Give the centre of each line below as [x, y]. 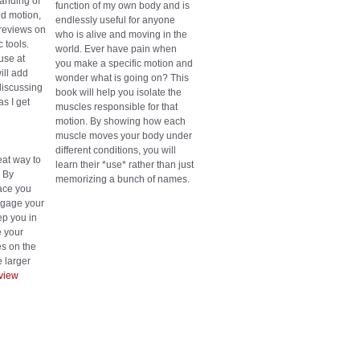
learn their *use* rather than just [125, 165]
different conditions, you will [116, 151]
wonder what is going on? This [122, 78]
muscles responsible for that [117, 107]
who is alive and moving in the [121, 35]
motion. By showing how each [121, 122]
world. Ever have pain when [116, 49]
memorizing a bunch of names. [123, 180]
